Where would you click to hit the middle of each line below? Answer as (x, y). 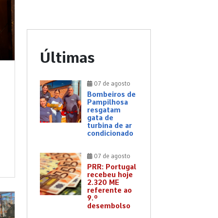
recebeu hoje (110, 175)
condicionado (110, 134)
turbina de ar (109, 126)
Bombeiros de (111, 95)
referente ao (109, 191)
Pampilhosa (108, 102)
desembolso (109, 206)
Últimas (67, 58)
